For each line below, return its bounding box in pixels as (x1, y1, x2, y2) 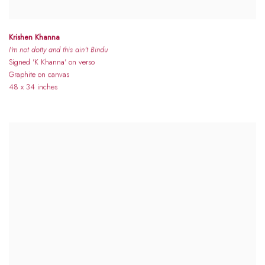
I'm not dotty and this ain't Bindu (9, 44, 108, 56)
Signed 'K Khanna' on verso (9, 56, 95, 68)
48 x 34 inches (9, 81, 57, 93)
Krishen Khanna (9, 31, 60, 43)
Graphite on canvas (9, 69, 69, 80)
